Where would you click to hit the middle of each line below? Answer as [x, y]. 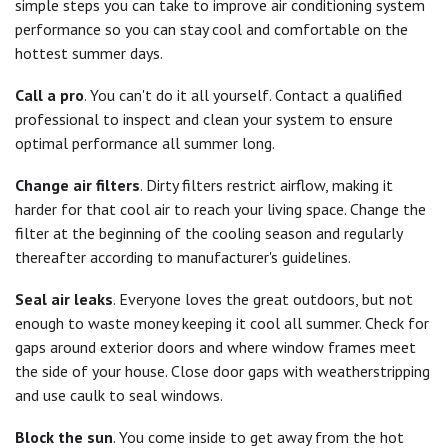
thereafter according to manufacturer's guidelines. [183, 256]
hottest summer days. [89, 52]
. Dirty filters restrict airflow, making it [266, 184]
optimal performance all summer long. [145, 142]
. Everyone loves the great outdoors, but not [263, 298]
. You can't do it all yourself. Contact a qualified [243, 94]
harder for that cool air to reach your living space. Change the [220, 208]
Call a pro [49, 94]
